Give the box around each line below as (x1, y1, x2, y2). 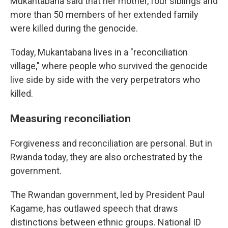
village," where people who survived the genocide (10, 61, 208, 71)
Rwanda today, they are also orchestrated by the (10, 152, 203, 162)
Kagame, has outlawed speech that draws (10, 203, 178, 214)
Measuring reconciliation (10, 112, 131, 125)
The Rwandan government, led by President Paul (10, 189, 205, 200)
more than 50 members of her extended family (10, 9, 198, 20)
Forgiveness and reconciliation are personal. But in (10, 138, 212, 149)
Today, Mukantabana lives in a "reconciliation (10, 47, 188, 58)
